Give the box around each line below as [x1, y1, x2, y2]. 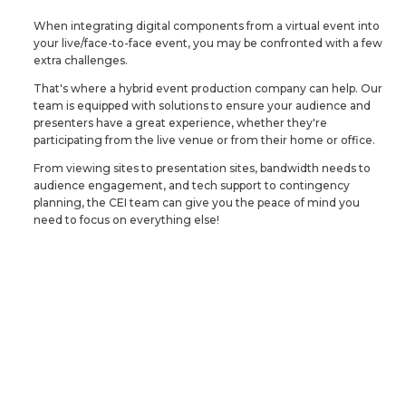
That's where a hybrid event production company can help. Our [34, 82, 382, 96]
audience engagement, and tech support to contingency [34, 179, 350, 193]
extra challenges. [34, 53, 128, 68]
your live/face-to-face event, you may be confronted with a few [34, 36, 382, 51]
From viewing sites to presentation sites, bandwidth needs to [34, 161, 371, 176]
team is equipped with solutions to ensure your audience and [34, 99, 371, 113]
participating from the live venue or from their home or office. [34, 133, 375, 148]
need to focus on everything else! [34, 213, 219, 227]
